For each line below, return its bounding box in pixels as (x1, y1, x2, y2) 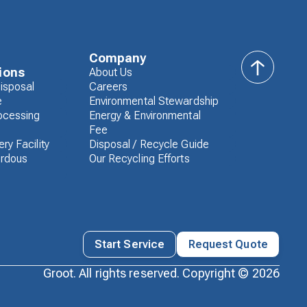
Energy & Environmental (88, 109, 201, 123)
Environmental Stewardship (88, 95, 219, 108)
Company (88, 51, 147, 66)
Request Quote (188, 237, 268, 251)
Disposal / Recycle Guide (88, 138, 209, 151)
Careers (88, 80, 128, 94)
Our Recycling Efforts (88, 152, 190, 166)
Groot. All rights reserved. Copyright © (42, 265, 252, 280)
